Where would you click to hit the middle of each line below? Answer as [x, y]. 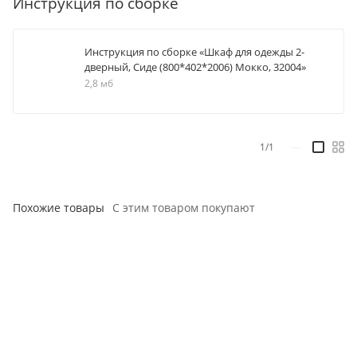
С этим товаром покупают [184, 208]
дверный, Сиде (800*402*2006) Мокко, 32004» [195, 67]
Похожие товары [59, 208]
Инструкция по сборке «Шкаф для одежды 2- [194, 52]
